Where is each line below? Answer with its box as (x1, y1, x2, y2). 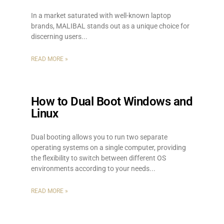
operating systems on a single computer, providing (31, 143, 186, 151)
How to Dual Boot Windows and (31, 94, 193, 108)
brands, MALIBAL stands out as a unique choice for (31, 22, 189, 30)
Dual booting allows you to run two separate (31, 133, 167, 141)
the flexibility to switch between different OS (31, 154, 166, 162)
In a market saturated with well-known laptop (31, 11, 171, 19)
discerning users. (31, 32, 83, 40)
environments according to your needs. (31, 164, 151, 172)
